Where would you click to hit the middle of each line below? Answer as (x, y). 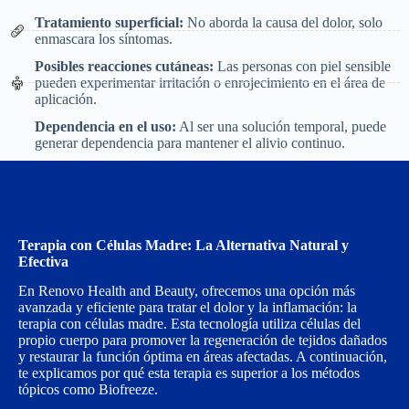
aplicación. (65, 99)
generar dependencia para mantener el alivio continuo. (189, 142)
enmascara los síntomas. (103, 38)
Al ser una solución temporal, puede (281, 126)
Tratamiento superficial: (109, 22)
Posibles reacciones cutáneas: (124, 66)
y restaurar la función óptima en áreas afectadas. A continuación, (203, 357)
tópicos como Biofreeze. (88, 390)
